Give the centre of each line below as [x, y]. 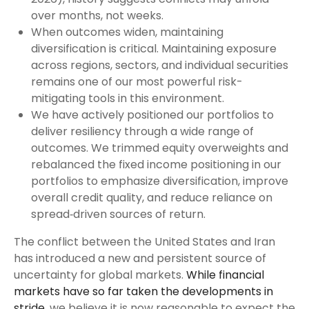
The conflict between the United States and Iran [144, 242]
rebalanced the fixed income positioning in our [156, 165]
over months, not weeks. [100, 16]
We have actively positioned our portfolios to [152, 115]
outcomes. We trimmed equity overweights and [160, 148]
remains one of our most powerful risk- [137, 82]
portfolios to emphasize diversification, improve [160, 181]
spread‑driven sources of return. [122, 214]
